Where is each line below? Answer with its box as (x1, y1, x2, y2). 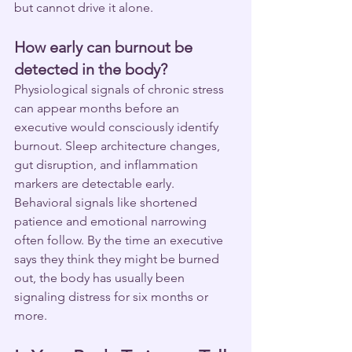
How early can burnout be (14, 37, 196, 57)
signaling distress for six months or (14, 288, 211, 304)
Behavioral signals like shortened (14, 194, 200, 210)
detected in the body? (14, 59, 167, 79)
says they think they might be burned (14, 251, 222, 266)
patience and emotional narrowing (14, 213, 210, 229)
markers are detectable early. (14, 175, 178, 191)
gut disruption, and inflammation (14, 156, 201, 172)
